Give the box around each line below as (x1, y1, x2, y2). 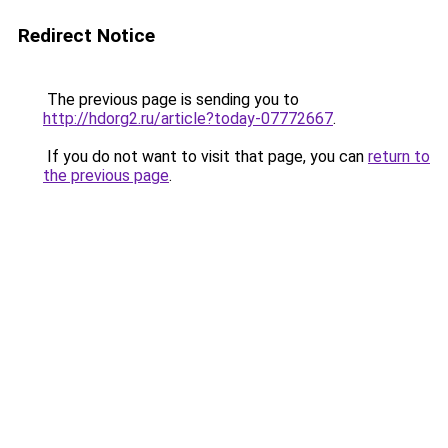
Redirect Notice (18, 24, 155, 47)
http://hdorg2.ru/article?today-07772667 (43, 109, 333, 128)
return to (368, 147, 430, 166)
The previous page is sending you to (43, 90, 299, 109)
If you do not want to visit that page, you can (43, 147, 368, 166)
